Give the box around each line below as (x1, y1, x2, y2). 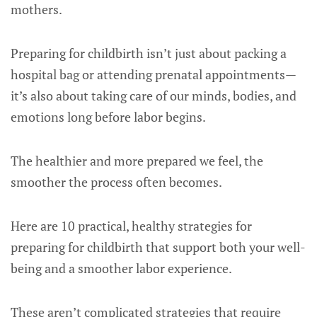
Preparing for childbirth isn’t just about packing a (11, 45, 287, 62)
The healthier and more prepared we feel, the (11, 152, 263, 169)
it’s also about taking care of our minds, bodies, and (11, 87, 296, 104)
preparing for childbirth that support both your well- (11, 238, 306, 255)
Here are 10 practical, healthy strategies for (11, 217, 252, 234)
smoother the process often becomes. (11, 173, 222, 190)
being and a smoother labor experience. (11, 260, 232, 277)
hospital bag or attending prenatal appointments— (11, 66, 296, 83)
